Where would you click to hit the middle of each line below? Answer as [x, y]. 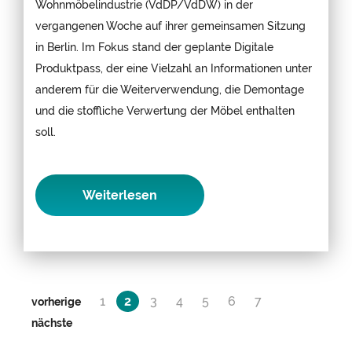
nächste [52, 322]
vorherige [56, 301]
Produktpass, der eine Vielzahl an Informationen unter [174, 68]
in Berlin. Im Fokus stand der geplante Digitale [154, 46]
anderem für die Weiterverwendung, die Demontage [170, 89]
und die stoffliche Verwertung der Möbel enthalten [165, 110]
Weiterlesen [120, 195]
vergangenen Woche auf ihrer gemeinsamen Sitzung [170, 25]
